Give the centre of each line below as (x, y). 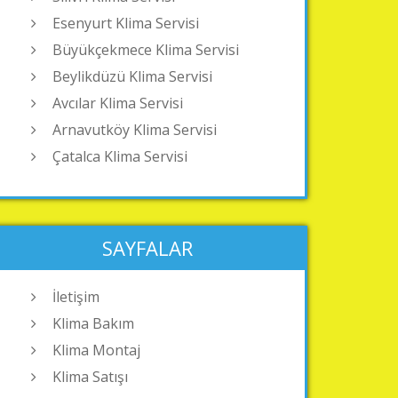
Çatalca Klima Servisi (120, 156)
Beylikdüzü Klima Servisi (132, 76)
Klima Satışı (90, 377)
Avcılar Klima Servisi (118, 103)
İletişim (76, 297)
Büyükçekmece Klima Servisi (146, 50)
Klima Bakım (93, 323)
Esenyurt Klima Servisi (126, 23)
